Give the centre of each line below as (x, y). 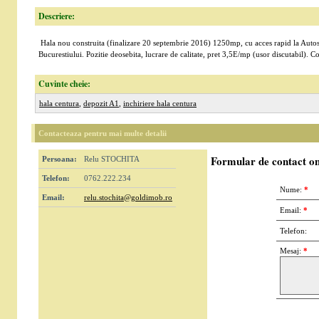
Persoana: (59, 159)
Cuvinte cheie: (64, 84)
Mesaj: (292, 251)
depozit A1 (101, 103)
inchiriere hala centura (160, 103)
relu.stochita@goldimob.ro (128, 197)
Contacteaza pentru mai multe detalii (103, 133)
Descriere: (57, 16)
